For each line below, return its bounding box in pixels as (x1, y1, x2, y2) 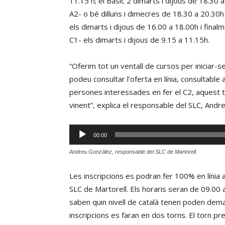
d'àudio (69, 139, 93, 149)
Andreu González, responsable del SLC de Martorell (69, 149, 196, 155)
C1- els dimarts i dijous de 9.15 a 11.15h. (69, 35, 209, 45)
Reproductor (69, 126, 113, 136)
